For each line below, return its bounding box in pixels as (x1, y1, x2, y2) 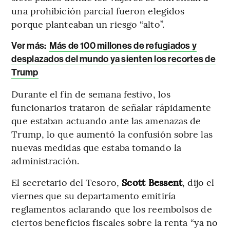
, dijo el (182, 175, 215, 188)
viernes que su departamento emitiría (11, 188, 176, 202)
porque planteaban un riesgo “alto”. (11, 17, 164, 30)
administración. (11, 154, 79, 167)
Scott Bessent (119, 175, 183, 188)
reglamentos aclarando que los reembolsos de (11, 202, 212, 215)
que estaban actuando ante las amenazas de (11, 113, 201, 127)
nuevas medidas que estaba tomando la (11, 140, 181, 154)
